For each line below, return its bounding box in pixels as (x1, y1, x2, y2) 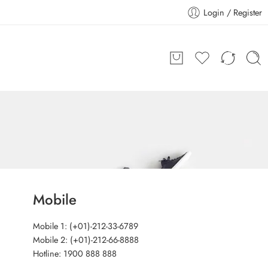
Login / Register (203, 6, 262, 19)
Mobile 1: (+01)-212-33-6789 (32, 220, 138, 232)
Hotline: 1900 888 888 (32, 247, 117, 260)
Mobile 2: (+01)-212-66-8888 (32, 233, 139, 246)
